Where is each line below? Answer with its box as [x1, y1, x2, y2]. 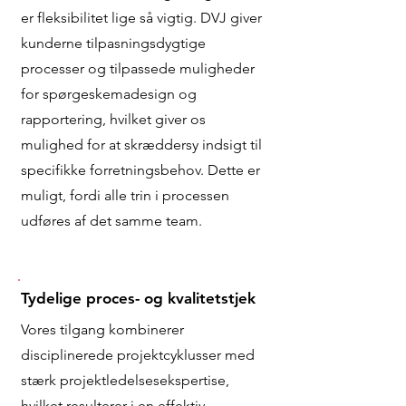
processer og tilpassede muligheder [21, 60, 255, 77]
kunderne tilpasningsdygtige [21, 34, 206, 52]
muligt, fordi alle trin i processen [21, 187, 229, 204]
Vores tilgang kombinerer [21, 321, 184, 338]
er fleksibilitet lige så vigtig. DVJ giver [21, 9, 262, 26]
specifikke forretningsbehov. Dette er [21, 161, 260, 179]
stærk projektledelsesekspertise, [21, 372, 229, 389]
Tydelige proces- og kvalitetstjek [21, 289, 256, 307]
